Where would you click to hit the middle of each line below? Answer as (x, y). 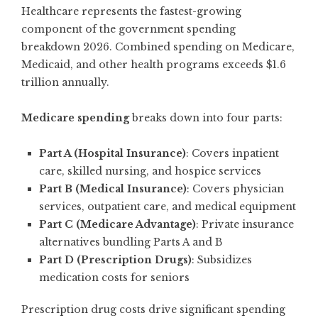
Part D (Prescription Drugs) (115, 260)
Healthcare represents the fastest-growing (131, 12)
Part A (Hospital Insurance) (113, 154)
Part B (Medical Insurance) (113, 189)
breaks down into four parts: (206, 118)
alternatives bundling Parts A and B (131, 242)
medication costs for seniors (114, 278)
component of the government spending (128, 29)
